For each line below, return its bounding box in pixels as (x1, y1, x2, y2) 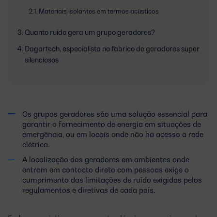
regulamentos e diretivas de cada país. (22, 185, 155, 194)
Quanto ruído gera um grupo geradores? (24, 28, 155, 36)
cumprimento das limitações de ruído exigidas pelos (22, 175, 202, 184)
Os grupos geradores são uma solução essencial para (22, 109, 207, 118)
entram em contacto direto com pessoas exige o (22, 165, 189, 174)
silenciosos (24, 55, 59, 64)
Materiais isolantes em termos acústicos (39, 7, 159, 15)
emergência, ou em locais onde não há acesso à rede (22, 129, 203, 139)
